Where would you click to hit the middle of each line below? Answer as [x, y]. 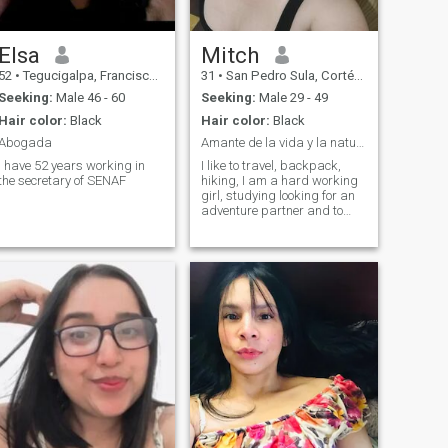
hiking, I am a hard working [279, 180]
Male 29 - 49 [291, 98]
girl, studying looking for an [277, 195]
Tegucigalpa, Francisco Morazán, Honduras [84, 75]
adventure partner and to [271, 210]
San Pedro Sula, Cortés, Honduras [288, 75]
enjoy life [224, 225]
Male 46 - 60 [88, 98]
